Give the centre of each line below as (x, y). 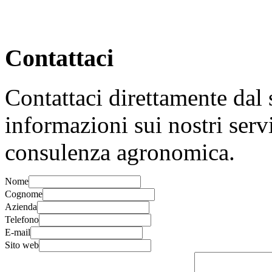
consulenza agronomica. (120, 152)
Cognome (24, 194)
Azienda (21, 206)
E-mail (18, 232)
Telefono (22, 219)
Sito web (22, 245)
